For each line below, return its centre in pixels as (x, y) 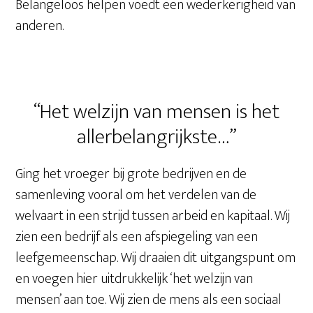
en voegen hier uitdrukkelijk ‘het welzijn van (134, 279)
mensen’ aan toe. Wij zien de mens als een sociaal (149, 300)
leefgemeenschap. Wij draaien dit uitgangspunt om (156, 258)
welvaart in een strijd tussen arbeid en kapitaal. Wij (153, 216)
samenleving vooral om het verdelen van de (136, 195)
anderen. (40, 26)
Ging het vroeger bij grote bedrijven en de (131, 174)
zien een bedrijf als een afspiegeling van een (137, 237)
